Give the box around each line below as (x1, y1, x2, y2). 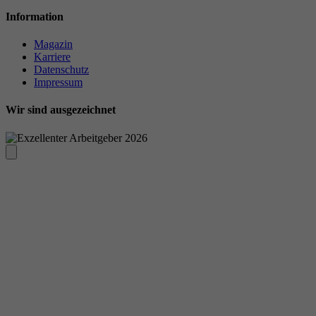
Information (6, 10, 63, 23)
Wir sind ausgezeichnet (6, 104, 116, 116)
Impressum (34, 75, 83, 88)
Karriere (34, 50, 71, 63)
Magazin (34, 37, 73, 50)
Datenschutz (34, 63, 89, 75)
